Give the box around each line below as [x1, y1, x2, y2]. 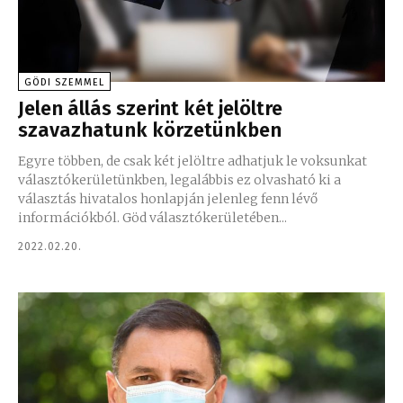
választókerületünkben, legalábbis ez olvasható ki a [18, 171, 341, 188]
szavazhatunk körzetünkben [18, 117, 282, 142]
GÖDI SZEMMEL [24, 76, 104, 88]
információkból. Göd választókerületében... [18, 209, 287, 226]
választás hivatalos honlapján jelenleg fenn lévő [18, 190, 318, 207]
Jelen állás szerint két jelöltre [18, 95, 282, 121]
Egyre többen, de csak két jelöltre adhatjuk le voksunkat [18, 152, 367, 169]
